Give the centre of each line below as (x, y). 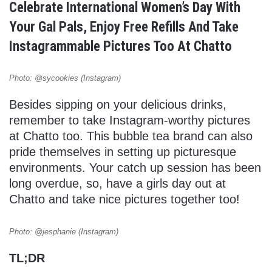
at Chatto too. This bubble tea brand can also (131, 136)
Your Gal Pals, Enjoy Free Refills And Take (124, 27)
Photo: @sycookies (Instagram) (65, 78)
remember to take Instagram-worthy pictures (130, 121)
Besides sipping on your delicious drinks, (118, 105)
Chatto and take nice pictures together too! (124, 199)
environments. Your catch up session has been (135, 168)
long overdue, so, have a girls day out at (117, 184)
